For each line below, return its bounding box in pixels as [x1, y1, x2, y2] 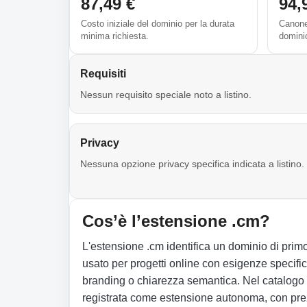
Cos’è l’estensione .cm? [82, 211, 270, 230]
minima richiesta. [81, 31, 149, 41]
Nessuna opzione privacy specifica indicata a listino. [80, 158, 304, 170]
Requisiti [80, 68, 126, 79]
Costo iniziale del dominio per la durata [81, 19, 234, 29]
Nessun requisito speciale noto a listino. [80, 89, 251, 100]
